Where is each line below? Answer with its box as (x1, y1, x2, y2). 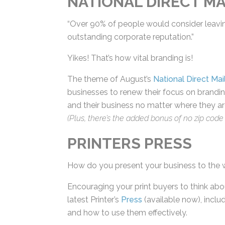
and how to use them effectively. (66, 205, 187, 215)
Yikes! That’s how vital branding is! (66, 50, 192, 60)
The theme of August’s (66, 71, 153, 81)
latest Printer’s (66, 192, 119, 202)
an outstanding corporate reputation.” (66, 29, 204, 39)
